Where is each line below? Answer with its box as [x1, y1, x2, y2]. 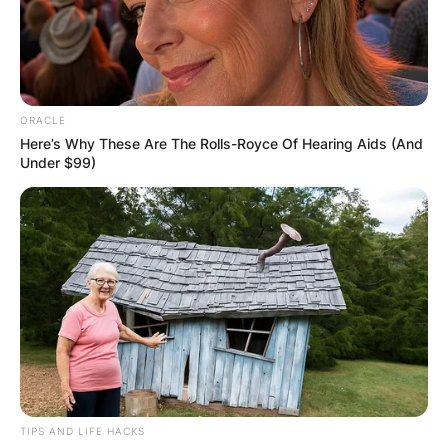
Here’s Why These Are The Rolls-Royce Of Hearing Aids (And [20, 134, 423, 152]
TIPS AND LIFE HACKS [20, 424, 145, 437]
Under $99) [20, 153, 96, 171]
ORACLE [20, 113, 66, 126]
